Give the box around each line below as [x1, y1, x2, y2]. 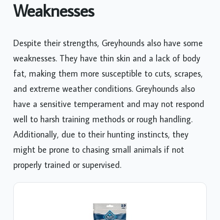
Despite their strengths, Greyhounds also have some [13, 37, 203, 49]
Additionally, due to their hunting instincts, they [13, 129, 189, 140]
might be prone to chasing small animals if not [13, 144, 184, 156]
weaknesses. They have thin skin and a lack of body [13, 53, 200, 64]
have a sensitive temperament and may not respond [13, 98, 204, 110]
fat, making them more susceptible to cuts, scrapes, [13, 68, 203, 80]
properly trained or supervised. [13, 159, 121, 171]
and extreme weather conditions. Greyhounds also [13, 83, 195, 95]
